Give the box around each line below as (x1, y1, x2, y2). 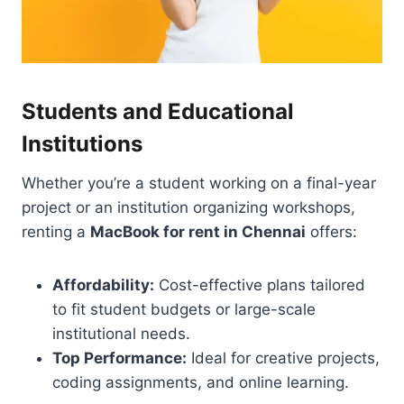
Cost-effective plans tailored (154, 275, 365, 294)
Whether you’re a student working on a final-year (22, 173, 376, 192)
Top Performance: (52, 348, 187, 367)
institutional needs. (52, 324, 190, 343)
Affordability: (52, 275, 154, 294)
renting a (22, 222, 90, 241)
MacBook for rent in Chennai (90, 222, 306, 241)
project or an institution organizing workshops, (22, 197, 355, 216)
